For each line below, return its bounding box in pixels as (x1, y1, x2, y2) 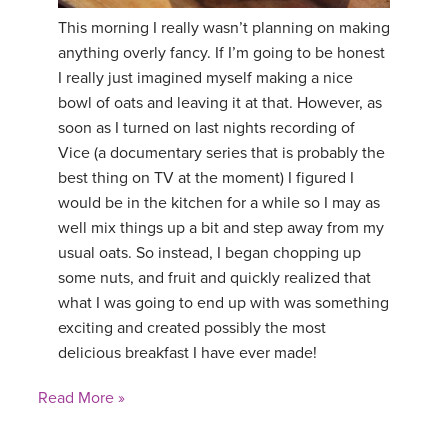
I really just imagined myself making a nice (58, 67, 353, 88)
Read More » (38, 387, 125, 408)
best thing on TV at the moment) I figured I (58, 167, 354, 188)
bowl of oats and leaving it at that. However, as (58, 92, 382, 113)
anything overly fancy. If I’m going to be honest (58, 42, 385, 63)
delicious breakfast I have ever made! (58, 342, 317, 363)
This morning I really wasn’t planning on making (58, 17, 390, 38)
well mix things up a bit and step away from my (58, 217, 384, 238)
